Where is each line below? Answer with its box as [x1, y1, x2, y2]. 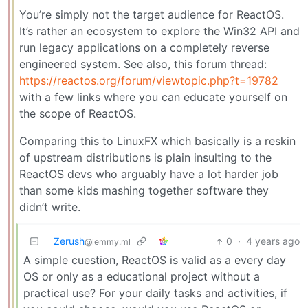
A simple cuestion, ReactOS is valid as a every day [23, 253, 286, 267]
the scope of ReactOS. [19, 107, 136, 121]
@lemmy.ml [85, 236, 131, 247]
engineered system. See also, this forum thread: [19, 57, 267, 71]
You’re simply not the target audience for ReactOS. [19, 8, 284, 22]
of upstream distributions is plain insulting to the [19, 151, 272, 165]
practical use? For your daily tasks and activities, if [23, 286, 287, 300]
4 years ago [246, 235, 300, 247]
